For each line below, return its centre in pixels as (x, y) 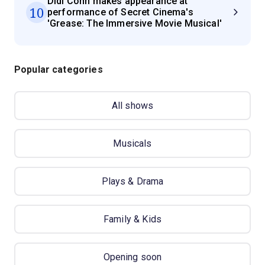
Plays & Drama (132, 182)
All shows (132, 106)
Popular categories (59, 70)
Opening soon (132, 257)
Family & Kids (132, 219)
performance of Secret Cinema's (120, 12)
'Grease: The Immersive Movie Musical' (135, 24)
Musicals (132, 144)
